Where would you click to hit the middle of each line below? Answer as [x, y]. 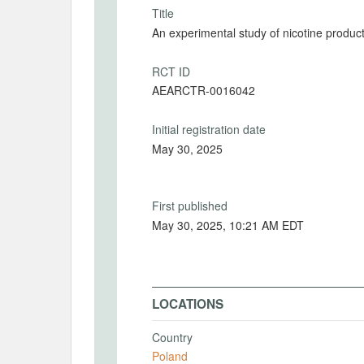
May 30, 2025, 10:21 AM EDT [228, 225]
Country [172, 337]
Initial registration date [209, 129]
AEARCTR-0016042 [204, 90]
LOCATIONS [188, 303]
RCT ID [171, 71]
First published [190, 206]
